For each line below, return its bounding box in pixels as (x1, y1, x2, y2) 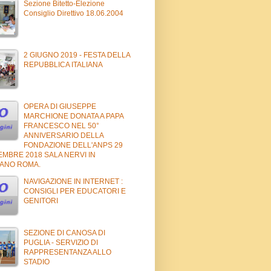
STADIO (24, 257, 50, 266)
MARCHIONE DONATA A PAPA (24, 111, 123, 120)
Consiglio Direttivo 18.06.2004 (24, 8, 123, 18)
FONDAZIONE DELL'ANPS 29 (24, 140, 123, 149)
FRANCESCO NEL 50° (24, 121, 99, 130)
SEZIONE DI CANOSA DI (24, 228, 105, 237)
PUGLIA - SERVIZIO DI (24, 238, 98, 247)
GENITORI (24, 196, 58, 205)
